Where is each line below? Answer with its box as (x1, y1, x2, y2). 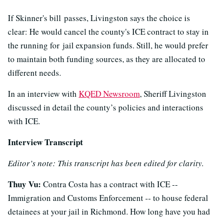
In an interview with (8, 88, 79, 99)
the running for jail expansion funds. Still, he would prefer (8, 39, 208, 51)
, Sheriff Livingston (140, 88, 206, 99)
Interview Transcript (8, 135, 83, 148)
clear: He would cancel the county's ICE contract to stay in (8, 25, 209, 37)
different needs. (8, 66, 61, 78)
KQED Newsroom (79, 88, 140, 99)
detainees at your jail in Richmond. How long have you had (8, 205, 210, 217)
